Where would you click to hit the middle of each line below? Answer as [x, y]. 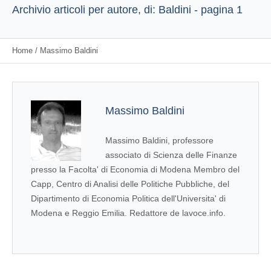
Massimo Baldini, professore [159, 140]
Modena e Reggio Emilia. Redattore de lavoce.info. [128, 213]
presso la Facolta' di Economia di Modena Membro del [135, 169]
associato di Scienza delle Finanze [171, 155]
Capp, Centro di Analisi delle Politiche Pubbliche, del [130, 184]
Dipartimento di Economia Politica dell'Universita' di [128, 198]
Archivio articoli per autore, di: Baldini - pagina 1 [127, 10]
